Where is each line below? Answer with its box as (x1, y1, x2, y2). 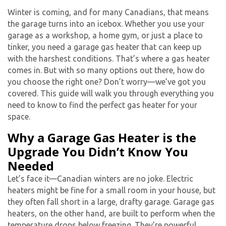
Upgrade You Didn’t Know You (8, 143, 188, 160)
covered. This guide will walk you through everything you (8, 88, 214, 98)
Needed (8, 157, 54, 174)
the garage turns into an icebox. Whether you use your (8, 19, 204, 28)
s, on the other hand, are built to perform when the (31, 208, 215, 218)
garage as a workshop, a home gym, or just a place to (8, 30, 203, 40)
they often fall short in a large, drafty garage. (8, 197, 173, 206)
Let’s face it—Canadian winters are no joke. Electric (8, 174, 193, 183)
